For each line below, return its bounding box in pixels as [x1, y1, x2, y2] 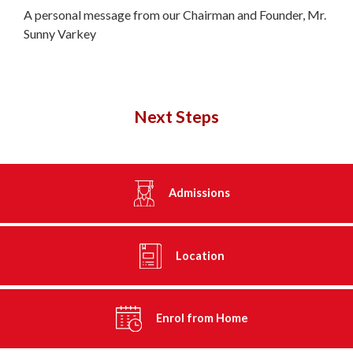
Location [176, 248, 225, 262]
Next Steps [134, 106, 219, 127]
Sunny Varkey [24, 25, 97, 41]
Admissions [169, 186, 231, 200]
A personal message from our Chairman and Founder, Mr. [24, 6, 327, 22]
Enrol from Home [156, 311, 248, 325]
